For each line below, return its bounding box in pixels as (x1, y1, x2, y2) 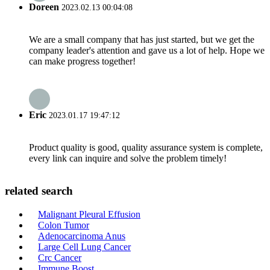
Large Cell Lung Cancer (38, 241, 131, 252)
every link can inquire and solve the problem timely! (29, 153, 227, 164)
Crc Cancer (38, 252, 81, 263)
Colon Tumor (38, 219, 89, 230)
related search (5, 184, 73, 198)
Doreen (29, 1, 59, 12)
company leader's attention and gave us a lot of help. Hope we (29, 45, 265, 55)
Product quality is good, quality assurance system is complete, (29, 142, 263, 153)
